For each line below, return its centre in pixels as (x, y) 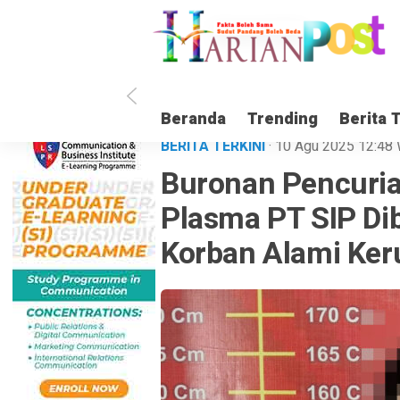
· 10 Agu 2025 (313, 146)
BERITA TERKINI (215, 146)
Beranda (193, 119)
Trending (283, 119)
